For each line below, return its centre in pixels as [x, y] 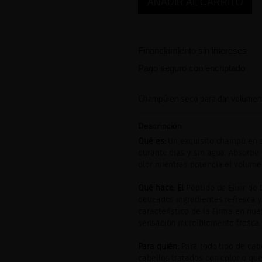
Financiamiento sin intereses [192, 50]
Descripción [160, 125]
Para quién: [159, 246]
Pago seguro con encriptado [192, 68]
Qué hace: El [162, 188]
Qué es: [153, 141]
